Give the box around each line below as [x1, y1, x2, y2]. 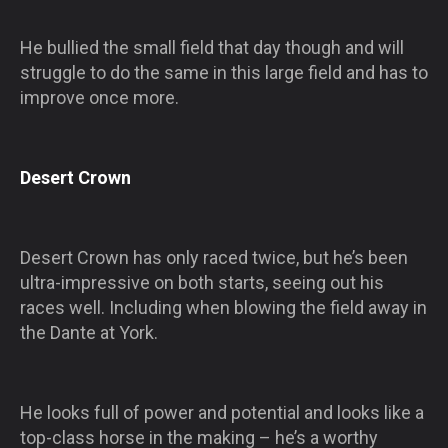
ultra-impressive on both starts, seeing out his [20, 271, 384, 293]
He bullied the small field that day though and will [20, 36, 404, 58]
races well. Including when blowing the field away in [20, 296, 427, 318]
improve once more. [20, 86, 179, 108]
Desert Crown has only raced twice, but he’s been [20, 246, 408, 268]
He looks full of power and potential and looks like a [20, 401, 424, 423]
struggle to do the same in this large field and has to [20, 61, 428, 83]
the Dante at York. [20, 321, 158, 343]
